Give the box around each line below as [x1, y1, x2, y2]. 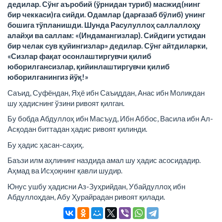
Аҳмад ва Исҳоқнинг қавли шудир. [7, 166, 122, 175]
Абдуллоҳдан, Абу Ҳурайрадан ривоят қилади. [7, 192, 165, 201]
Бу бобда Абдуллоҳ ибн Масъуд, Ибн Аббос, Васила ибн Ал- [7, 114, 213, 123]
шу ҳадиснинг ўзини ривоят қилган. [7, 98, 124, 108]
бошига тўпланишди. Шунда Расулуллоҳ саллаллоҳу [7, 20, 200, 29]
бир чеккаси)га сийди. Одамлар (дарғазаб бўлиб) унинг [7, 10, 205, 19]
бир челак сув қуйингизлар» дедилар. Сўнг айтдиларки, [7, 41, 207, 50]
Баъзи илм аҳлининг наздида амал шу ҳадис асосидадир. [7, 156, 201, 165]
